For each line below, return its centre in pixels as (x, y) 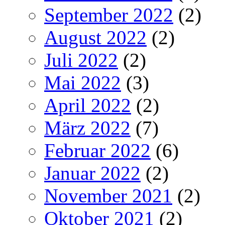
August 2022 (95, 38)
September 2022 (109, 15)
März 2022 (87, 128)
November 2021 (108, 196)
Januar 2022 (92, 173)
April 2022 (88, 105)
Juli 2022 (81, 60)
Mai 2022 (83, 83)
